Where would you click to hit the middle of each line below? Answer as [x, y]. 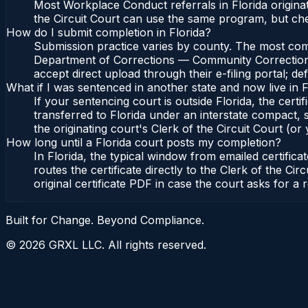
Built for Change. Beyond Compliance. [105, 220]
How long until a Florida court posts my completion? [144, 143]
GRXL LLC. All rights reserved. [126, 245]
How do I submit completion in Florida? [109, 33]
